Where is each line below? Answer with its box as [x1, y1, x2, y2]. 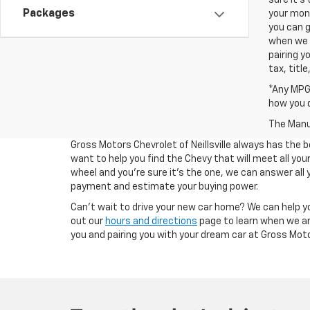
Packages [23, 8, 75, 19]
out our [71, 217, 105, 226]
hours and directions [105, 217, 197, 226]
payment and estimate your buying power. [71, 182, 258, 192]
